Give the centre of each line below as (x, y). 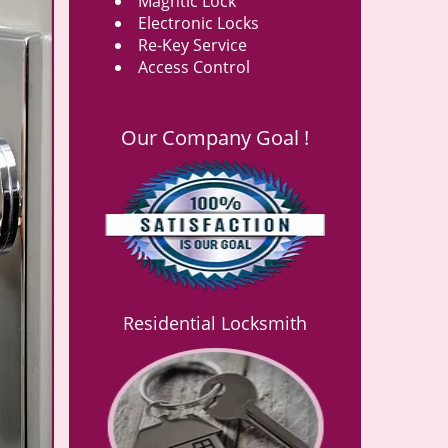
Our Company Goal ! (214, 137)
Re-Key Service (192, 45)
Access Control (193, 67)
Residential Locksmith (214, 323)
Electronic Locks (198, 23)
